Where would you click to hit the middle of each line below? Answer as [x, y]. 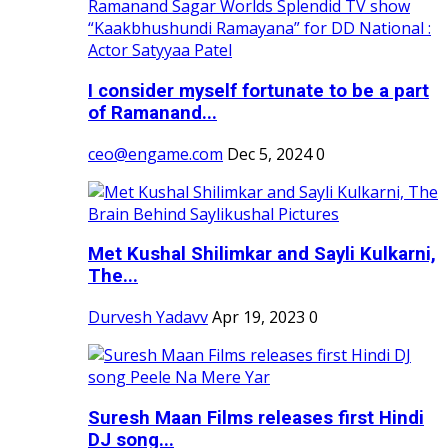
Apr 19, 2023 [258, 317]
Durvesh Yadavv [148, 317]
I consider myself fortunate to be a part [258, 90]
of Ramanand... [152, 112]
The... [113, 276]
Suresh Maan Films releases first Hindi [256, 417]
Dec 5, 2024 [269, 153]
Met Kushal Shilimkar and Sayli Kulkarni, [262, 254]
